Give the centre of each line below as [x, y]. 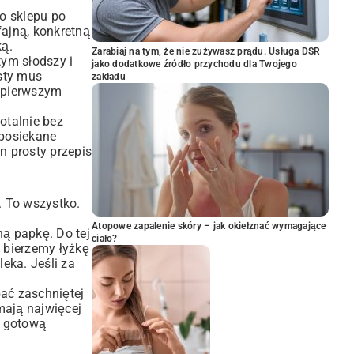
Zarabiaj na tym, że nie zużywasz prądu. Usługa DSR [206, 51]
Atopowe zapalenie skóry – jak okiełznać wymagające [209, 226]
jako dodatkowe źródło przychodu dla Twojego [194, 64]
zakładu [109, 77]
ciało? [105, 239]
